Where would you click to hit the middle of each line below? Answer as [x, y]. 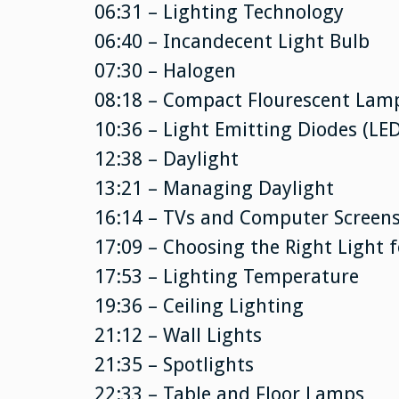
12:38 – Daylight [166, 159]
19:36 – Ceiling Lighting [199, 305]
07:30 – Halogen [165, 70]
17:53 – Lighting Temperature [226, 276]
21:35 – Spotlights [174, 364]
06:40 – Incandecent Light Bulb [232, 41]
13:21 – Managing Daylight [214, 188]
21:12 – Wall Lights [178, 335]
